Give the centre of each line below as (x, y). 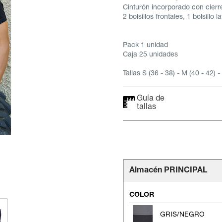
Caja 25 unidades (150, 55)
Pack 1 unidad (145, 46)
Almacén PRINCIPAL (168, 171)
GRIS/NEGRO (182, 215)
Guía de (151, 99)
